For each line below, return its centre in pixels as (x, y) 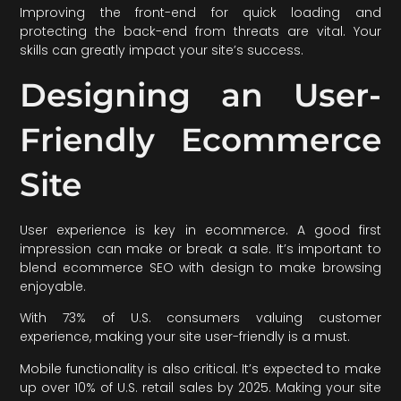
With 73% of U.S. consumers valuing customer (200, 318)
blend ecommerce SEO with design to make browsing (200, 267)
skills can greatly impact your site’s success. (162, 50)
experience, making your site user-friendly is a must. (185, 337)
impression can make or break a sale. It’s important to (200, 248)
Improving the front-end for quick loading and (200, 12)
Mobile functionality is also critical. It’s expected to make (200, 368)
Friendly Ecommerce (200, 139)
